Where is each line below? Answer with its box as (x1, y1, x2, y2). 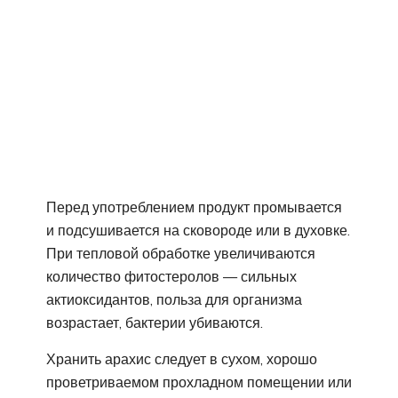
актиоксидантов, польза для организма (46, 290, 302, 308)
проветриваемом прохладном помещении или (46, 372, 352, 391)
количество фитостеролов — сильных (46, 267, 297, 285)
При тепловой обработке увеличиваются (46, 243, 315, 262)
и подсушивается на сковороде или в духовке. (46, 220, 350, 239)
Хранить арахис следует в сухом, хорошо (46, 349, 317, 368)
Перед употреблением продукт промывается (46, 197, 342, 216)
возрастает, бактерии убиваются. (46, 313, 263, 331)
